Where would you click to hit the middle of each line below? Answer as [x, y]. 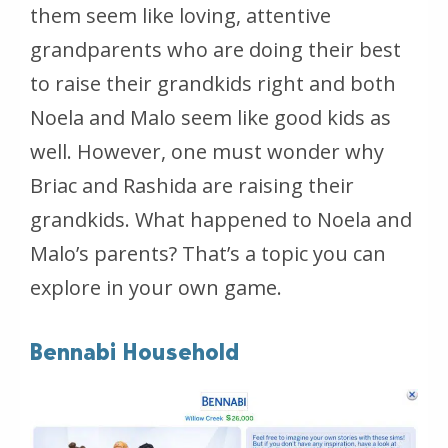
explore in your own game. [156, 288]
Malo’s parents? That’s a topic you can [208, 254]
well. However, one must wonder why [207, 152]
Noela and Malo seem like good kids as [210, 118]
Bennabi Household [135, 352]
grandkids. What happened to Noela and [221, 220]
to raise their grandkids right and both [213, 84]
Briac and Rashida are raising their [192, 186]
